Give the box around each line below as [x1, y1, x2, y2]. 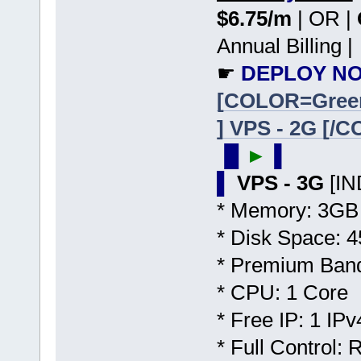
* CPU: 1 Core [216, 280, 348, 305]
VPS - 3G [236, 170, 330, 195]
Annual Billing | [216, 33, 353, 58]
